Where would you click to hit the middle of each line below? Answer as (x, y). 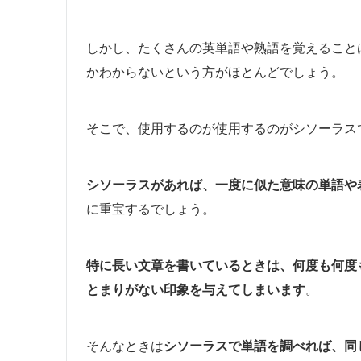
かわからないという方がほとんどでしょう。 (215, 71)
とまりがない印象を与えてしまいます (196, 289)
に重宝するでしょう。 (151, 208)
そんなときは (125, 345)
